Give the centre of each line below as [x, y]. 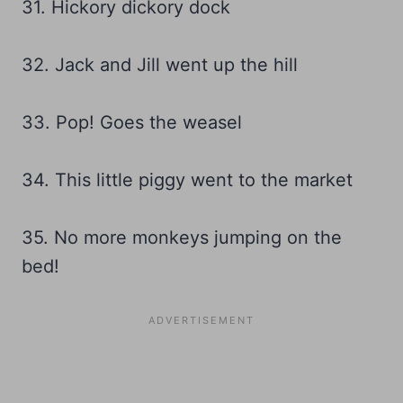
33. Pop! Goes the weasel [132, 123]
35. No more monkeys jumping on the [182, 238]
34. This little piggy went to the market [187, 180]
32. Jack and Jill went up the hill [160, 65]
